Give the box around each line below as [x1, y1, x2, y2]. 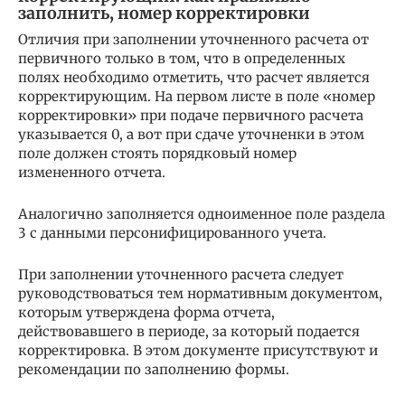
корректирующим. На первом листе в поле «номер [18, 88, 375, 105]
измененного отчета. [18, 164, 165, 181]
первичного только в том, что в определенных [18, 50, 345, 67]
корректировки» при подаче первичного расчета [18, 107, 363, 124]
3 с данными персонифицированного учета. [18, 224, 326, 241]
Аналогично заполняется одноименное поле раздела [18, 205, 385, 222]
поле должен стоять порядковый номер [18, 145, 297, 162]
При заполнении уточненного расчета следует [18, 266, 344, 283]
